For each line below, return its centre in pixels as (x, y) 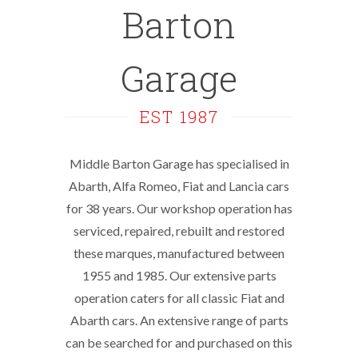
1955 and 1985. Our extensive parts (179, 275)
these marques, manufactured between (179, 253)
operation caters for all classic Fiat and (179, 298)
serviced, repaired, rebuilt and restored (179, 231)
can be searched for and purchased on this (179, 342)
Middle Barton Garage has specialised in (179, 163)
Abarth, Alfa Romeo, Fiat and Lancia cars (179, 186)
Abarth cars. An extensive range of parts (179, 320)
